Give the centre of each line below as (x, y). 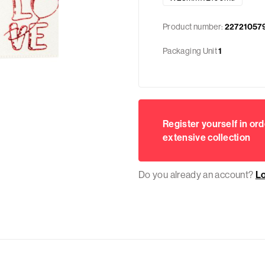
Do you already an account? (197, 175)
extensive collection (207, 137)
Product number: (194, 27)
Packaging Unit (190, 51)
